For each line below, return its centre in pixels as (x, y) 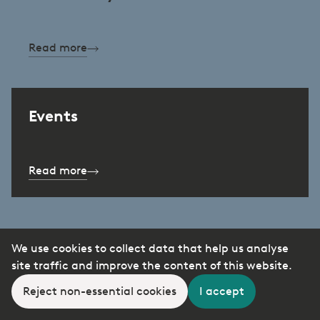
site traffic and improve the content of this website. (152, 265)
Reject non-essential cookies (100, 291)
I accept (222, 291)
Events (53, 116)
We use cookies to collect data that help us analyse (150, 248)
